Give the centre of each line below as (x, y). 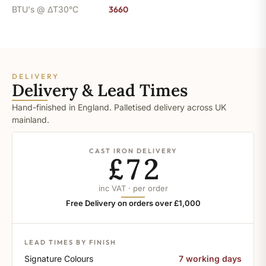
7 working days (210, 258)
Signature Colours (59, 258)
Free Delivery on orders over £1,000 (133, 203)
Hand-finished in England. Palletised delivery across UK (119, 107)
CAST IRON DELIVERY (133, 151)
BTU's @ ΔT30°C (45, 9)
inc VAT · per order (133, 188)
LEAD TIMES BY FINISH (70, 242)
